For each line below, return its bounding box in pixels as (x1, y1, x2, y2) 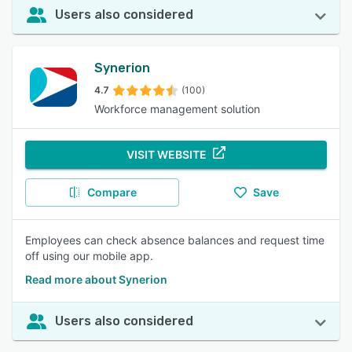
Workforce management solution (94, 102, 260, 115)
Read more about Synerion (25, 273, 167, 286)
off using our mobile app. (25, 249, 153, 262)
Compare (86, 185, 137, 199)
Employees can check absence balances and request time (25, 233, 324, 247)
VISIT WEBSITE (126, 148, 207, 161)
